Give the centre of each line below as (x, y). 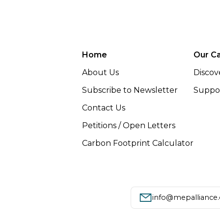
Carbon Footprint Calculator (138, 143)
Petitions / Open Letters (129, 125)
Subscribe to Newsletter (130, 90)
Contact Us (104, 108)
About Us (100, 72)
